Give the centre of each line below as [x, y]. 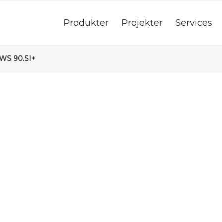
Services [194, 23]
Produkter [86, 23]
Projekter [142, 23]
